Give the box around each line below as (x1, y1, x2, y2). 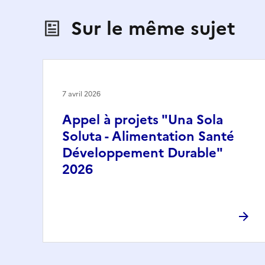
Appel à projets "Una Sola (62, 109, 223, 130)
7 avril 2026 (62, 88, 101, 99)
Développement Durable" (62, 143, 222, 163)
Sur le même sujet (71, 14, 235, 43)
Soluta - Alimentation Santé (62, 126, 234, 146)
